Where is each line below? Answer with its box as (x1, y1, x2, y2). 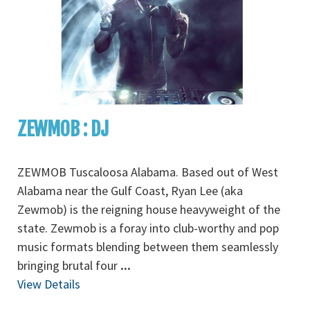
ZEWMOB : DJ (17, 117, 109, 141)
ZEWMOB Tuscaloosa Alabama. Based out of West (17, 164, 278, 180)
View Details (17, 276, 80, 292)
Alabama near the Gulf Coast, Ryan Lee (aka (17, 183, 243, 199)
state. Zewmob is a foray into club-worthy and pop (17, 220, 279, 236)
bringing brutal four (17, 257, 120, 273)
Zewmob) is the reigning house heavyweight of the (17, 201, 280, 217)
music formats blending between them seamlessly (17, 239, 278, 255)
